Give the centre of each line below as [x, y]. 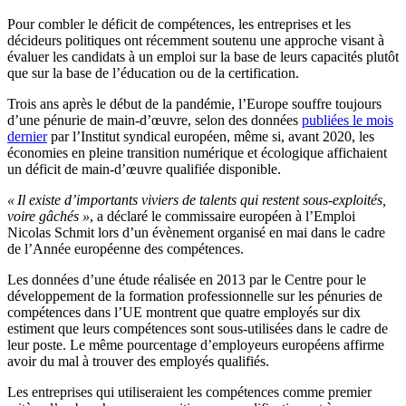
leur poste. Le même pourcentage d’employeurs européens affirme [196, 345]
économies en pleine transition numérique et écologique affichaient [197, 153]
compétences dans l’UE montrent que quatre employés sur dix [184, 313]
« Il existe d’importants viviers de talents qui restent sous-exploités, [197, 200]
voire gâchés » [48, 217]
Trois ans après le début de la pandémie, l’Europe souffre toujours [194, 104]
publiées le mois [348, 121]
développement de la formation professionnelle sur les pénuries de [195, 296]
